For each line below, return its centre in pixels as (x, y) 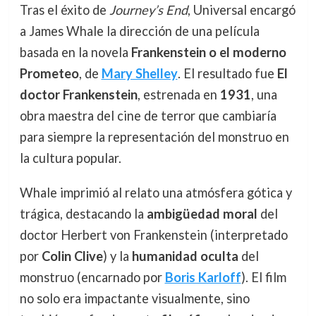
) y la (117, 256)
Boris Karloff (203, 277)
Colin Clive (72, 256)
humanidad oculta (185, 256)
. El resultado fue (227, 74)
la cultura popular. (70, 158)
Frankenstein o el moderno (208, 53)
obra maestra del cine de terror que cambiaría (148, 116)
